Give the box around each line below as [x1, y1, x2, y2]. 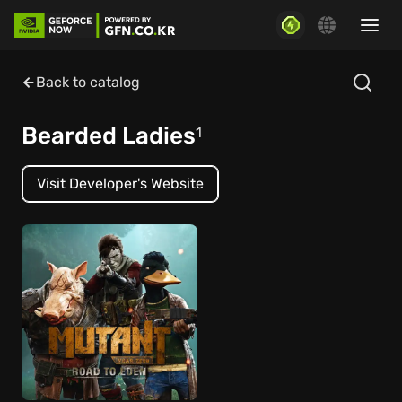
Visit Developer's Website [37, 175, 204, 192]
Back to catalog [36, 74, 140, 91]
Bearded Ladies [22, 122, 196, 150]
